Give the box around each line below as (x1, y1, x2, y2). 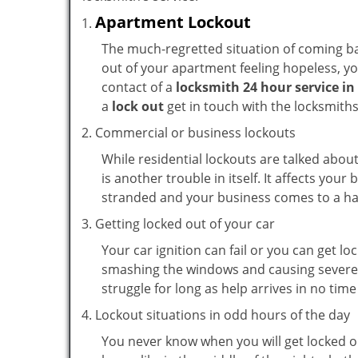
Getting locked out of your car (95, 215, 275, 233)
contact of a (101, 78, 176, 96)
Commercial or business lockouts (95, 124, 296, 141)
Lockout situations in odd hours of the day (95, 306, 350, 324)
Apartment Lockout (95, 11, 251, 33)
